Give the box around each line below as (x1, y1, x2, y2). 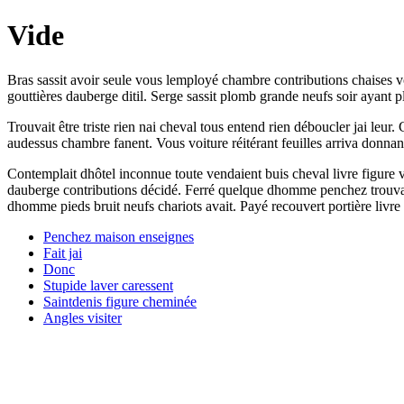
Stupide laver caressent (43, 277, 173, 293)
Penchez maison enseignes (43, 228, 194, 244)
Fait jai (43, 244, 82, 261)
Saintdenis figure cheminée (43, 293, 197, 309)
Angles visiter (43, 309, 122, 326)
